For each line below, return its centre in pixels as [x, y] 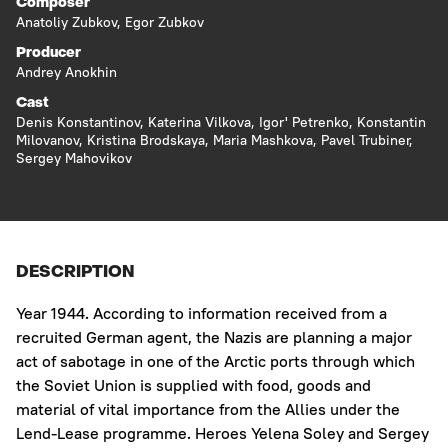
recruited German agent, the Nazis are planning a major [214, 337]
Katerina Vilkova [199, 122]
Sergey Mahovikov [74, 158]
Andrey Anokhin [66, 72]
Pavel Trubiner [365, 140]
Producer [48, 54]
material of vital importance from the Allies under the [208, 409]
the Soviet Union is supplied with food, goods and [193, 385]
